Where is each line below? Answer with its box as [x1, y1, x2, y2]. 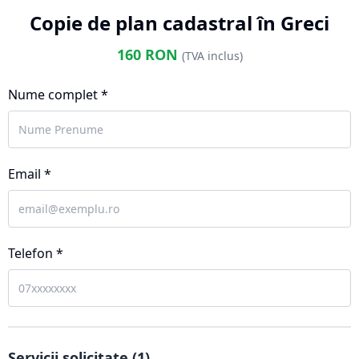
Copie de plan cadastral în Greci [30, 10, 329, 36]
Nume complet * [8, 86, 108, 103]
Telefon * [8, 244, 63, 262]
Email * [8, 165, 51, 183]
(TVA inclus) [181, 48, 243, 63]
